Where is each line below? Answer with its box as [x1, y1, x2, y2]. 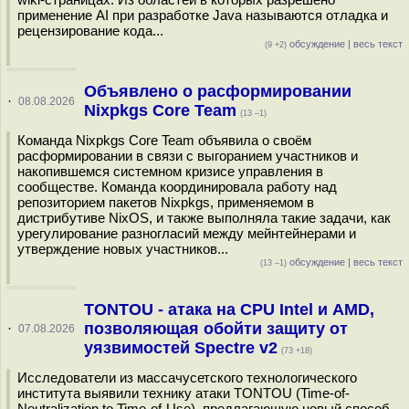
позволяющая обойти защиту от [83, 320, 348, 338]
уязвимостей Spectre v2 [83, 339, 278, 357]
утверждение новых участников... [17, 241, 228, 257]
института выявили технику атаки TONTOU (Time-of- [17, 385, 350, 401]
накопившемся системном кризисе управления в [17, 163, 323, 179]
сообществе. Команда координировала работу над [17, 179, 337, 194]
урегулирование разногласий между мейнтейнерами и [17, 225, 356, 241]
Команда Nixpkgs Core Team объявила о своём [17, 132, 311, 148]
